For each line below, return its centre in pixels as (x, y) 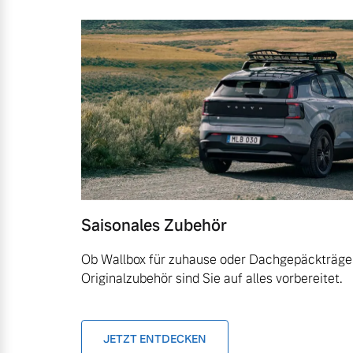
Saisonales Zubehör (154, 226)
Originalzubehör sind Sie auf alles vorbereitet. (212, 279)
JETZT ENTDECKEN (155, 339)
